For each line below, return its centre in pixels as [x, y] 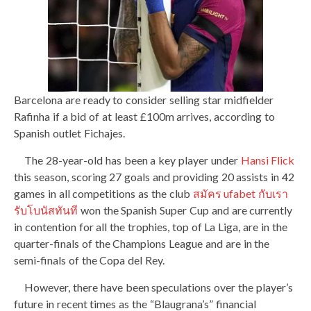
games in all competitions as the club [103, 193]
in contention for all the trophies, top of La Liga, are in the [151, 227]
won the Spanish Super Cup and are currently [185, 210]
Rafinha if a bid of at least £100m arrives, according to [144, 116]
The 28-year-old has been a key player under [127, 160]
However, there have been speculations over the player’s [153, 287]
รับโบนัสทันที [46, 210]
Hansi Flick [268, 160]
